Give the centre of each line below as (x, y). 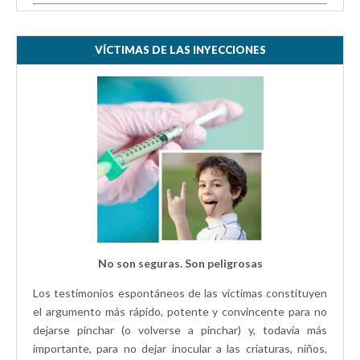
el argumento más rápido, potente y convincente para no (180, 311)
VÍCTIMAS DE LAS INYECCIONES (180, 49)
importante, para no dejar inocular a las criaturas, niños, (180, 348)
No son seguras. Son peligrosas (180, 263)
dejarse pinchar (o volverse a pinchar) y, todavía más (180, 329)
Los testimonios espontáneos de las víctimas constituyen (180, 292)
